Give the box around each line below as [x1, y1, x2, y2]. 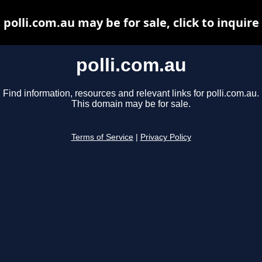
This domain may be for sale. [71, 99, 191, 109]
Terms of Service [71, 133, 133, 142]
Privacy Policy [140, 133, 191, 142]
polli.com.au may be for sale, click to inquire [3, 15, 259, 30]
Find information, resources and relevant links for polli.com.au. [3, 88, 259, 99]
